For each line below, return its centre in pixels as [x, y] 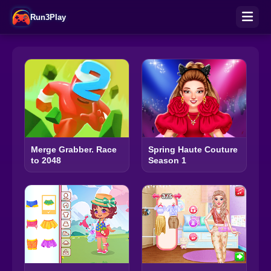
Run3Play [48, 17]
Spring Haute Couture [193, 149]
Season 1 [167, 160]
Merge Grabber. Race [74, 149]
